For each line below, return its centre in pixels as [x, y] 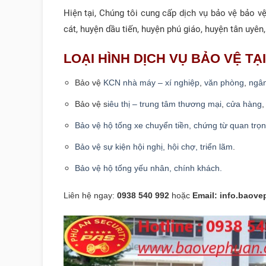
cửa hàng [244, 104]
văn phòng [224, 83]
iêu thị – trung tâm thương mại [164, 104]
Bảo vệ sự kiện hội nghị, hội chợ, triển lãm [154, 147]
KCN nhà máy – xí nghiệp [151, 83]
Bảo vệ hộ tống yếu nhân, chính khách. [148, 168]
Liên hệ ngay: [89, 196]
